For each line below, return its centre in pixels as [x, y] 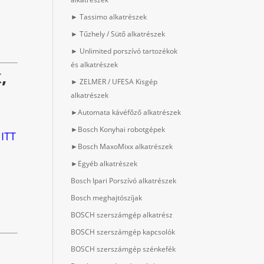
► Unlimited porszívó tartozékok [124, 51]
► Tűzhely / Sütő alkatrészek [118, 34]
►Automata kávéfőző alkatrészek [126, 113]
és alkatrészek [95, 65]
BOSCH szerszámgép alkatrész [122, 215]
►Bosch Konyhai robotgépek [118, 130]
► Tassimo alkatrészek [109, 17]
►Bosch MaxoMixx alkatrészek [122, 147]
